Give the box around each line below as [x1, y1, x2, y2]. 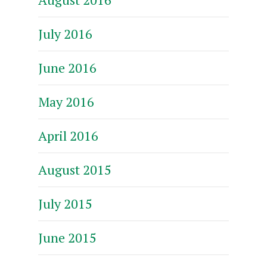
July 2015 [38, 194, 92, 212]
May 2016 [38, 92, 94, 110]
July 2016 [38, 24, 92, 42]
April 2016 [38, 126, 98, 144]
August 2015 [38, 160, 111, 178]
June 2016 [38, 58, 97, 76]
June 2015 [38, 228, 97, 246]
